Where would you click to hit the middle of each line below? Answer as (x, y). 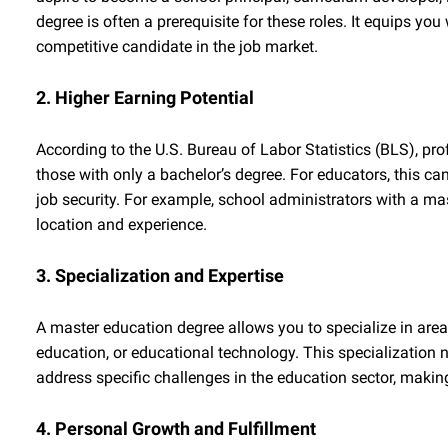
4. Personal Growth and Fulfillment (176, 428)
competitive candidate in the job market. (177, 46)
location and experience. (121, 224)
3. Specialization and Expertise (160, 275)
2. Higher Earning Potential (145, 97)
